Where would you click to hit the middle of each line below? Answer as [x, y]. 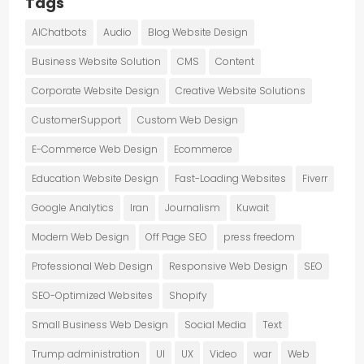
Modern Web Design [81, 236]
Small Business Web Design [100, 324]
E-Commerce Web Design [95, 149]
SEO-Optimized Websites [93, 295]
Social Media [216, 324]
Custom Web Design [188, 119]
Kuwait [253, 207]
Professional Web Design [93, 266]
